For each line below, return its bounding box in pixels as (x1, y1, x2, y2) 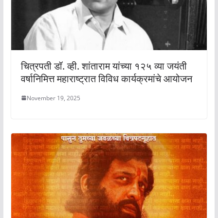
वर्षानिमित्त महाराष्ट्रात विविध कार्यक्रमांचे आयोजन (20, 72, 192, 85)
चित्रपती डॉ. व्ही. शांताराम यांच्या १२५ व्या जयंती (20, 59, 187, 73)
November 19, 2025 (26, 93, 80, 102)
